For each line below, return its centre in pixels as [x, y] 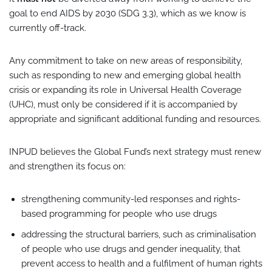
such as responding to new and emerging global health [125, 75]
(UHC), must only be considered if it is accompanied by [123, 104]
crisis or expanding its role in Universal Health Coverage [125, 90]
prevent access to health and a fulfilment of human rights [142, 263]
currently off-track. [48, 28]
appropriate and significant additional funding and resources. [135, 119]
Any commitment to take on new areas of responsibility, [126, 61]
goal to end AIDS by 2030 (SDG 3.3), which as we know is [127, 13]
